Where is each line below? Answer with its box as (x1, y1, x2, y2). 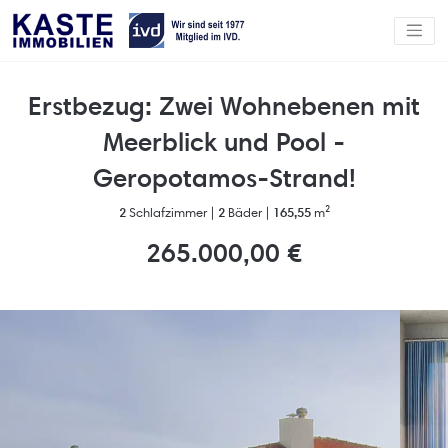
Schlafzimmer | (125, 203, 218, 221)
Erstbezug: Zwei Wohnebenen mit (28, 90, 420, 122)
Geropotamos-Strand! (92, 162, 356, 194)
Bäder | (224, 203, 273, 221)
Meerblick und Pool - (103, 126, 345, 158)
